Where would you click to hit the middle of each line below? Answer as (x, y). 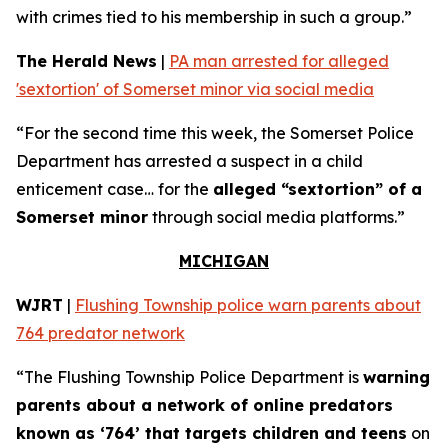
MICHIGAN (224, 261)
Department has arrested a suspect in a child (189, 161)
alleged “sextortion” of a (317, 189)
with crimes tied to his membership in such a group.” (214, 17)
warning (396, 377)
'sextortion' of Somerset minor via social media (195, 89)
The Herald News (86, 61)
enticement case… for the (114, 189)
